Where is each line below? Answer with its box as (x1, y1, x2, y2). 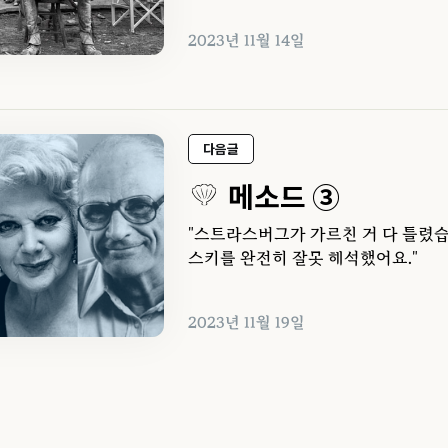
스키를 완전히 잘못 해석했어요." (188, 249, 418, 266)
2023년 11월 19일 (188, 314, 305, 330)
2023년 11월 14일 (188, 32, 305, 48)
